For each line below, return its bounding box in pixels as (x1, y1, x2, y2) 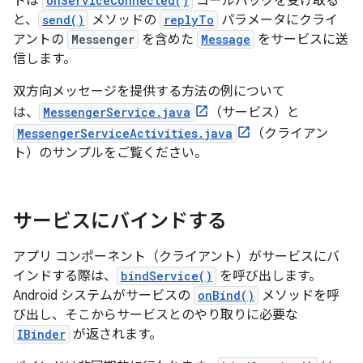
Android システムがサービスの (13, 288, 194, 304)
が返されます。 (70, 327, 162, 343)
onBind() (198, 288, 254, 303)
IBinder (17, 327, 66, 342)
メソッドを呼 (258, 288, 340, 304)
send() (42, 12, 84, 28)
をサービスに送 (254, 32, 348, 48)
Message (201, 32, 250, 47)
